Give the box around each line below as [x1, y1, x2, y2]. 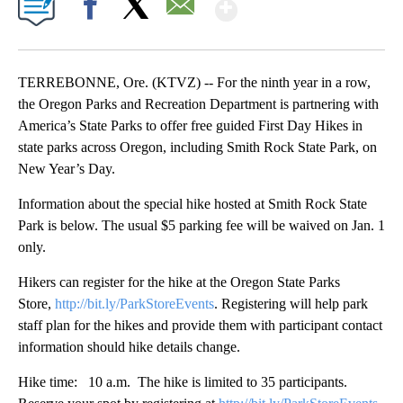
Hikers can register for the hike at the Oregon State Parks [18, 274, 340, 291]
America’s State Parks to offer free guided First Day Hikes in [18, 118, 363, 134]
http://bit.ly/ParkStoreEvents [55, 296, 214, 312]
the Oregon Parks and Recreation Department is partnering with [18, 96, 379, 112]
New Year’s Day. [18, 161, 115, 177]
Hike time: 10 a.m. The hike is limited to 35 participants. [18, 374, 347, 390]
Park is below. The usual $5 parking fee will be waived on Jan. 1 [18, 218, 385, 234]
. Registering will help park [214, 296, 368, 312]
